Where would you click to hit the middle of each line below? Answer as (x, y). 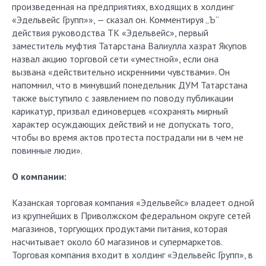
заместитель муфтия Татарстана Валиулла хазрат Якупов (129, 46)
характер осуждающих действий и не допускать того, (122, 124)
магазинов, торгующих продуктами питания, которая (120, 229)
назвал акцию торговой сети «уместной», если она (115, 59)
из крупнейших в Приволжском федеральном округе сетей (131, 216)
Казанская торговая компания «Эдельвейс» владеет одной (133, 202)
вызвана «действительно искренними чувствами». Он (121, 72)
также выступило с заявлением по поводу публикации (123, 98)
